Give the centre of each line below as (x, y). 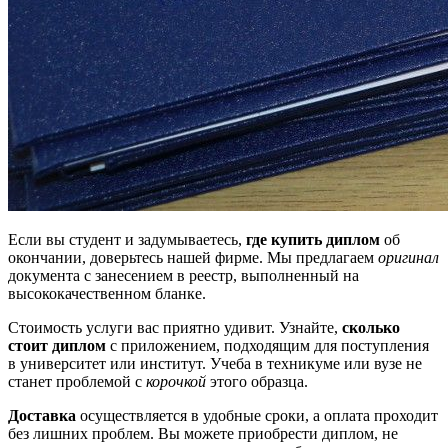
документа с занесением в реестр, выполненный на (183, 275)
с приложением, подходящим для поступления (267, 345)
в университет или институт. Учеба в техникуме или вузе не (215, 363)
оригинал (408, 257)
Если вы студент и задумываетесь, (127, 239)
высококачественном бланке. (107, 293)
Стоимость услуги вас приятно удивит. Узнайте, (175, 327)
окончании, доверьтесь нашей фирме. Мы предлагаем (193, 257)
